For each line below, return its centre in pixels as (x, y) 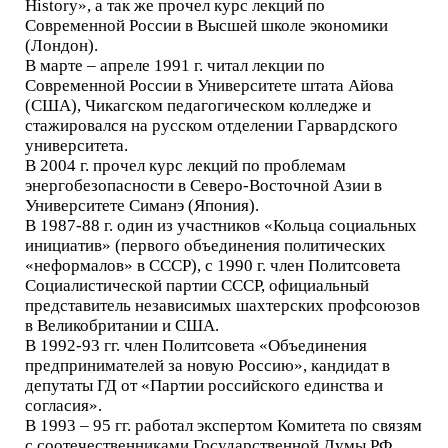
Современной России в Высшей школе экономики (206, 25)
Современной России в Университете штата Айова (209, 85)
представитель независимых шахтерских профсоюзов (222, 305)
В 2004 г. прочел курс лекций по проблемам (185, 165)
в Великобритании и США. (122, 325)
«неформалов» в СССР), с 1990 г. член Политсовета (213, 265)
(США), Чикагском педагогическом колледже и (198, 105)
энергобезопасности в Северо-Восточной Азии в (203, 185)
